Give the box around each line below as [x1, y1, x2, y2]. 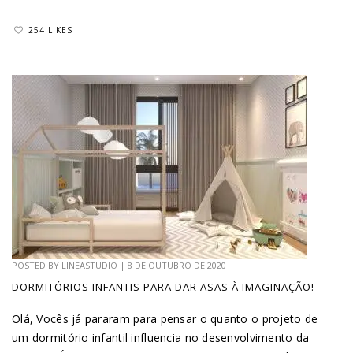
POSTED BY [12, 258, 61, 271]
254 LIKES [28, 24, 72, 35]
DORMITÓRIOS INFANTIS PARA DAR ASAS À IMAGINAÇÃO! [12, 279, 314, 294]
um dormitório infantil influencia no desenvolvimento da [12, 329, 310, 345]
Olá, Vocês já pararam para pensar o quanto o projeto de [12, 310, 318, 326]
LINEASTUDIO [61, 258, 117, 271]
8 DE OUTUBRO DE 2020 [128, 258, 226, 271]
